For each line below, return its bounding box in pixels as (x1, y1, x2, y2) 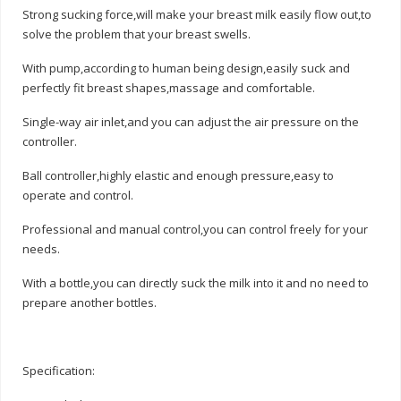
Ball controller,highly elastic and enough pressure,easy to (22, 166, 334, 183)
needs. (22, 240, 60, 257)
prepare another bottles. (22, 294, 157, 311)
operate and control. (22, 186, 133, 203)
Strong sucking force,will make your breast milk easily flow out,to (22, 5, 371, 22)
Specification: (22, 362, 95, 379)
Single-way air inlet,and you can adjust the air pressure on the (22, 113, 359, 130)
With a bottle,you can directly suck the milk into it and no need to (22, 274, 369, 291)
